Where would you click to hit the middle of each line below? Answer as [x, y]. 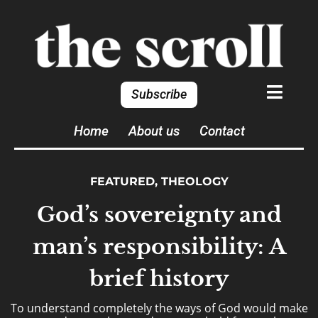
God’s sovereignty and [159, 215]
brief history [159, 279]
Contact [222, 131]
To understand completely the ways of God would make [159, 308]
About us [154, 131]
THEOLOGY [194, 181]
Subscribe [159, 94]
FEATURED [122, 181]
